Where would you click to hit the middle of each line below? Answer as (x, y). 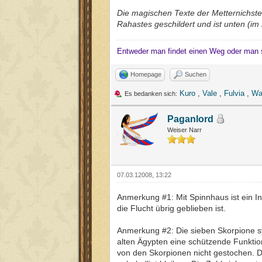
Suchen (196, 74)
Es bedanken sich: (151, 93)
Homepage (146, 74)
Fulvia (234, 93)
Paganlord (190, 119)
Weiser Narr (185, 130)
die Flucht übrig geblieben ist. (171, 208)
